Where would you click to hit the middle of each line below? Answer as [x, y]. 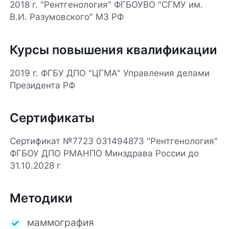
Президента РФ [43, 85]
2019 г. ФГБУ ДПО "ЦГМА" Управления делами [110, 73]
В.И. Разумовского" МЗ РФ [67, 17]
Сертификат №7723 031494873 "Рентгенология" [114, 141]
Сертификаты [52, 118]
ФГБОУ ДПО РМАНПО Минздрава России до [105, 154]
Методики [41, 198]
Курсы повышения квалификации [114, 50]
